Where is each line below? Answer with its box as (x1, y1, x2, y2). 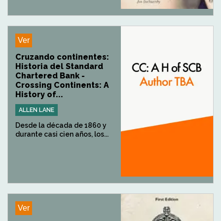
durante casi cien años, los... (15, 130, 109, 138)
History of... (15, 89, 63, 99)
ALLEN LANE (19, 106, 54, 113)
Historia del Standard (15, 61, 103, 71)
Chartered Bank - (15, 71, 85, 80)
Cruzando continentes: (15, 52, 109, 62)
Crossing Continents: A (15, 80, 109, 90)
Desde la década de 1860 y (15, 121, 107, 129)
